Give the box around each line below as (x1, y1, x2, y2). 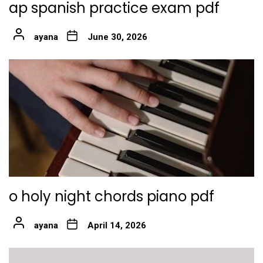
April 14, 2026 (87, 220, 146, 231)
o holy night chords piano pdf (9, 186, 214, 206)
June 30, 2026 (87, 31, 147, 42)
